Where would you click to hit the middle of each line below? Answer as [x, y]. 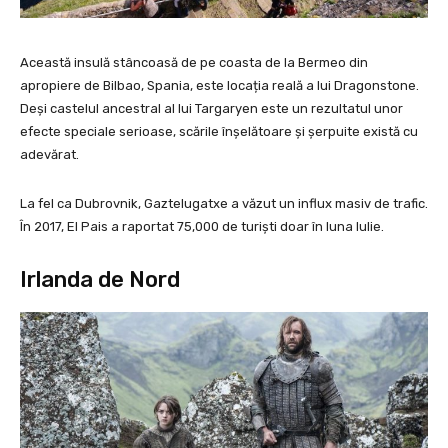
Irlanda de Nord [100, 279]
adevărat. [49, 154]
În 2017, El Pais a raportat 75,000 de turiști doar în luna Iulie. [202, 226]
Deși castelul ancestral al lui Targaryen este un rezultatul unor [211, 108]
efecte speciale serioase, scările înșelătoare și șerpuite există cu [219, 131]
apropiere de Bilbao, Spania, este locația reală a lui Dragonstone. [219, 85]
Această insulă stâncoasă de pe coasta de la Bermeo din [194, 62]
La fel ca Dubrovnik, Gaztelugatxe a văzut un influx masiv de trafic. [224, 203]
